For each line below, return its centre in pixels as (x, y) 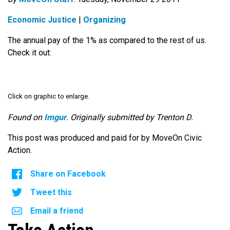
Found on (26, 117)
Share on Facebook (68, 174)
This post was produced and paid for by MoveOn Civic (105, 138)
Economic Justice (42, 20)
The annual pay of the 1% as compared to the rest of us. (107, 41)
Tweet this (51, 192)
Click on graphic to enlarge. (49, 97)
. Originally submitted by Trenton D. (130, 117)
